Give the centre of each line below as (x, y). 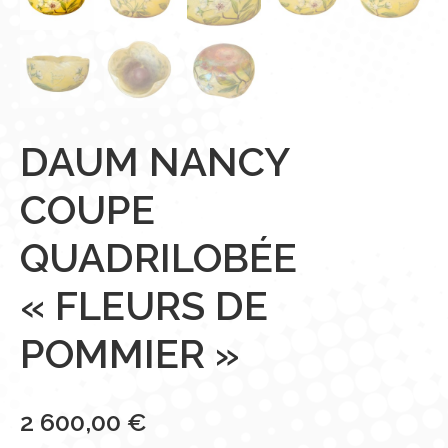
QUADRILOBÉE (158, 258)
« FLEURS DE (144, 306)
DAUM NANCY (154, 162)
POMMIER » (130, 354)
